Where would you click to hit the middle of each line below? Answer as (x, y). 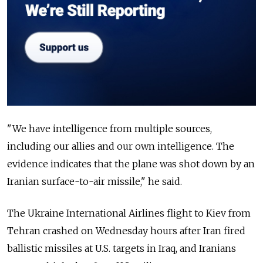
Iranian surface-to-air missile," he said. (95, 181)
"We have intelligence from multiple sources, (109, 128)
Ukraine (46, 213)
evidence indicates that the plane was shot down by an (131, 163)
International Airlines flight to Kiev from (159, 213)
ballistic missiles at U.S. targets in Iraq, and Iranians (122, 248)
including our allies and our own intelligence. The (121, 146)
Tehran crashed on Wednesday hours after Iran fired (126, 230)
